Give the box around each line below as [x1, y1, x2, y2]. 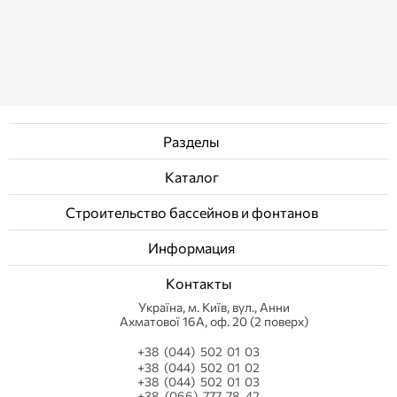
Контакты [165, 275, 232, 292]
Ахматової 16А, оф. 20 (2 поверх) [119, 314, 308, 329]
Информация [148, 239, 237, 256]
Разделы [163, 133, 222, 150]
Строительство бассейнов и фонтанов [65, 204, 321, 221]
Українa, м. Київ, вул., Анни [137, 300, 290, 315]
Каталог [164, 168, 222, 185]
